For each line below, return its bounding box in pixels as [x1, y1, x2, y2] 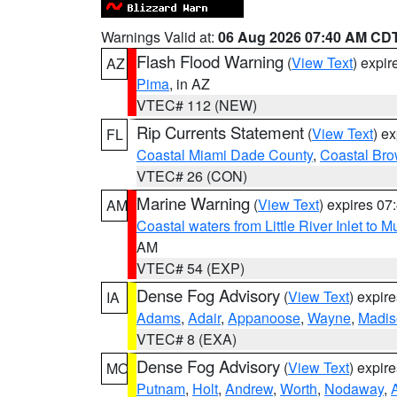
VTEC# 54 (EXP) [136, 258, 245, 278]
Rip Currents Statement [136, 121, 304, 144]
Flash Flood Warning [136, 50, 284, 73]
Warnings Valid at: [101, 27, 218, 47]
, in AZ [169, 74, 210, 94]
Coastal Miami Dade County [136, 144, 313, 165]
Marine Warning [136, 191, 250, 214]
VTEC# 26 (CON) [136, 166, 247, 186]
